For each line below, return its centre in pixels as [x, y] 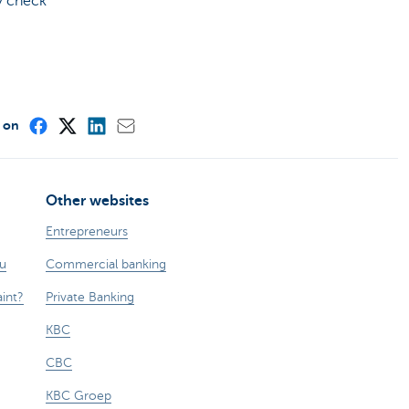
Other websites [97, 201]
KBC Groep [79, 396]
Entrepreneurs [87, 232]
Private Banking [90, 298]
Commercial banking [106, 265]
